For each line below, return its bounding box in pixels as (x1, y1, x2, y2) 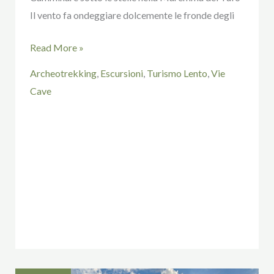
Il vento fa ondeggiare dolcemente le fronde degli (29, 9, 234, 21)
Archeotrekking (29, 67, 97, 79)
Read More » (29, 41, 84, 53)
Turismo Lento (146, 67, 207, 79)
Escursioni (100, 67, 143, 79)
